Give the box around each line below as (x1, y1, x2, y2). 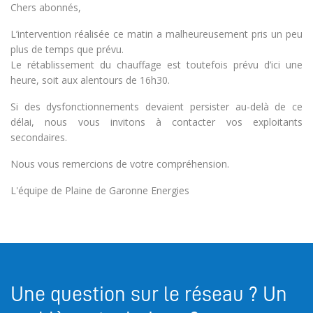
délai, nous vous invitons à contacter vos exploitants (10, 115, 303, 129)
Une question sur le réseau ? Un (10, 284, 287, 305)
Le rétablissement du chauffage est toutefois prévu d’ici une (10, 58, 303, 71)
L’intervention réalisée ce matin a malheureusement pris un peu (10, 27, 303, 41)
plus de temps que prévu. (10, 43, 124, 56)
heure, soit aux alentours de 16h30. (10, 73, 170, 87)
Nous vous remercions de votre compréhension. (10, 157, 229, 170)
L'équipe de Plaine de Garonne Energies (10, 184, 189, 197)
